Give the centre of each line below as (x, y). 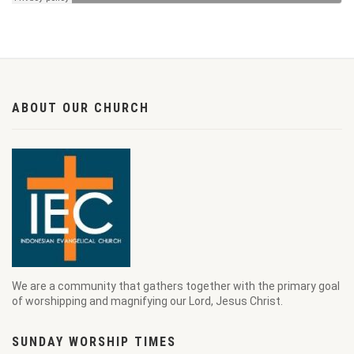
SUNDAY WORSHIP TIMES (94, 342)
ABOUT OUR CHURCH (81, 108)
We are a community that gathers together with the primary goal (176, 286)
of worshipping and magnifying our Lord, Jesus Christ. (147, 301)
